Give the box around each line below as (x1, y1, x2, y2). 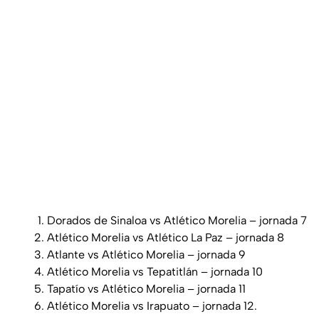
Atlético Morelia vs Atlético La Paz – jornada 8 (46, 230, 284, 244)
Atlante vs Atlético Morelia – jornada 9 (46, 247, 246, 261)
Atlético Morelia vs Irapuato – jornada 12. (46, 298, 257, 313)
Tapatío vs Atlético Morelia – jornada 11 (46, 281, 246, 296)
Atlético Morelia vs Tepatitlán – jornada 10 (46, 264, 263, 278)
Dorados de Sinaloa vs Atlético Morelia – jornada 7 (46, 213, 307, 227)
